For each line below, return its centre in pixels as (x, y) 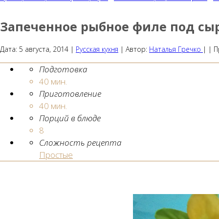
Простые (56, 155)
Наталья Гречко (175, 49)
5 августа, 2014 (44, 49)
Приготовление (70, 94)
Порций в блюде (70, 118)
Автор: (137, 49)
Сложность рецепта (80, 142)
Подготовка (63, 69)
